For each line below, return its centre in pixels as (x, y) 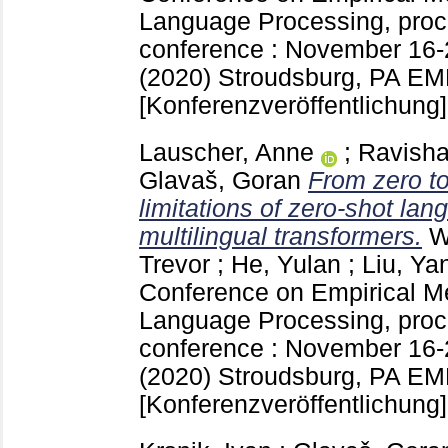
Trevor (174, 264)
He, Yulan (286, 264)
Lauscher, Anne (226, 152)
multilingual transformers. (280, 236)
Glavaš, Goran (220, 180)
